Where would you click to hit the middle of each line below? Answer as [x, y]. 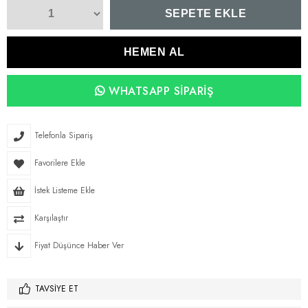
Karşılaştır [51, 218]
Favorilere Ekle [60, 163]
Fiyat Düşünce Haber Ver [79, 246]
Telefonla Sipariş [64, 136]
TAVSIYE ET [57, 289]
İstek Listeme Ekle [65, 191]
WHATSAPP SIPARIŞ [159, 91]
